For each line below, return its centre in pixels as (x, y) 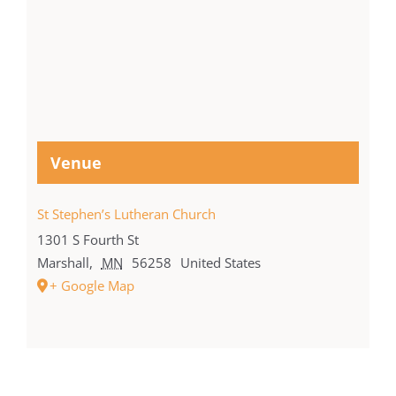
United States (220, 263)
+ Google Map (91, 286)
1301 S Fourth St (88, 240)
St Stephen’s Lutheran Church (126, 214)
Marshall (63, 263)
